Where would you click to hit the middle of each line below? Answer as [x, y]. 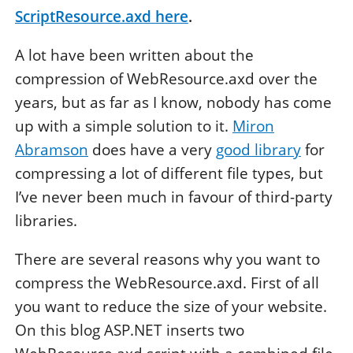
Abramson [52, 150]
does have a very [152, 150]
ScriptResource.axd [85, 17]
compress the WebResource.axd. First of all [167, 283]
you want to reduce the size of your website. [171, 307]
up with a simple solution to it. [124, 126]
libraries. [46, 221]
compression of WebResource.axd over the [166, 79]
